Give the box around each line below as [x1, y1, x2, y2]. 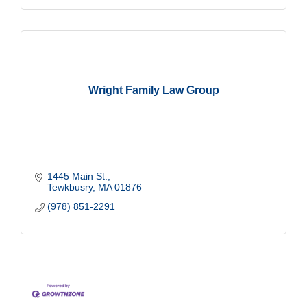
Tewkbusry [47, 181, 93, 193]
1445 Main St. [47, 170, 108, 182]
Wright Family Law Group [88, 84, 219, 96]
